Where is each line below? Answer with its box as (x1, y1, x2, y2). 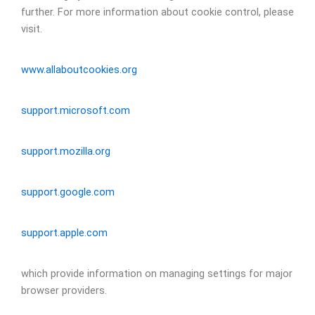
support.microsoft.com (21, 103, 130, 117)
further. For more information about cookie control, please (21, 5, 294, 18)
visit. (21, 22, 42, 35)
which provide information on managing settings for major (21, 266, 292, 280)
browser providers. (21, 283, 107, 297)
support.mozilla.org (21, 144, 110, 157)
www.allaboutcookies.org (21, 63, 137, 76)
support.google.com (21, 185, 115, 198)
